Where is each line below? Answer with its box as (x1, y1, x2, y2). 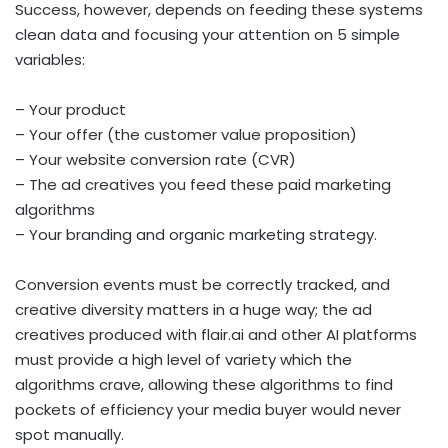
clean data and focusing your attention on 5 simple (15, 24, 400, 46)
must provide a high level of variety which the (15, 349, 352, 371)
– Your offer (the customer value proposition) (15, 124, 357, 146)
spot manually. (15, 424, 124, 446)
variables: (15, 49, 85, 71)
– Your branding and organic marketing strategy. (15, 224, 377, 246)
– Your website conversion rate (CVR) (15, 149, 296, 171)
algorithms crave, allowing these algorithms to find (15, 374, 393, 396)
